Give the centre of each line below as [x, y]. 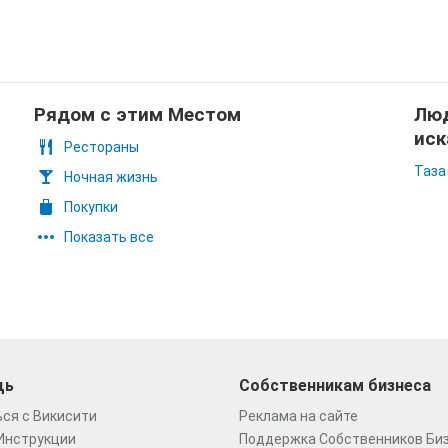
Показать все [109, 237]
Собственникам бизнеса [335, 385]
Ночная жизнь [111, 177]
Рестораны [101, 147]
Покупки [91, 207]
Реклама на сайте [298, 416]
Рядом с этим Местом [137, 114]
